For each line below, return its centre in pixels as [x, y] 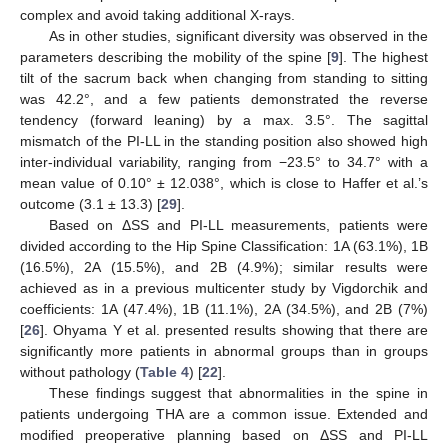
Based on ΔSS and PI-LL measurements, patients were [238, 225]
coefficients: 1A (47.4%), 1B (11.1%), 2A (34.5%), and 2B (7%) [224, 309]
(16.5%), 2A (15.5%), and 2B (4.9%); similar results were [224, 267]
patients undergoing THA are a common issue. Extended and [224, 414]
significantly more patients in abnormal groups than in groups [224, 351]
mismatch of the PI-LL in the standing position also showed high [224, 141]
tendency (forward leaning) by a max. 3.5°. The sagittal [224, 120]
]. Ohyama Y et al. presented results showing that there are [234, 330]
